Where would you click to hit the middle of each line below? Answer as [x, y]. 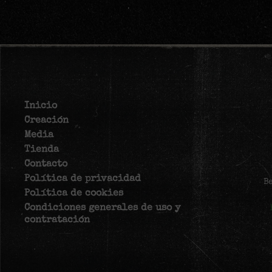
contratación [57, 220]
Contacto [46, 164]
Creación [46, 121]
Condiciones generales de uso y [102, 208]
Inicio [41, 106]
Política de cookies [74, 193]
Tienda [42, 150]
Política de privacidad [83, 179]
